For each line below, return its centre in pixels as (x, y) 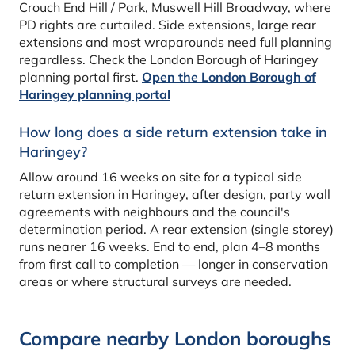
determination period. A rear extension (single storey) (176, 229)
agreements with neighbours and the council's (155, 212)
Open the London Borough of (229, 77)
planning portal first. (80, 77)
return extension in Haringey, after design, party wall (175, 195)
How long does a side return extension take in (173, 132)
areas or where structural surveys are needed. (155, 282)
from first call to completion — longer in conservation (174, 264)
